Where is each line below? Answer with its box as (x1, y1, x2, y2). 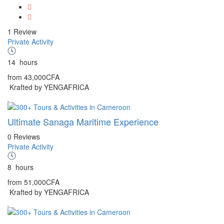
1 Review (7, 26, 36, 36)
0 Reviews (7, 131, 40, 141)
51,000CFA (24, 176, 59, 187)
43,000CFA (24, 71, 59, 82)
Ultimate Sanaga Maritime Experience (7, 114, 158, 128)
